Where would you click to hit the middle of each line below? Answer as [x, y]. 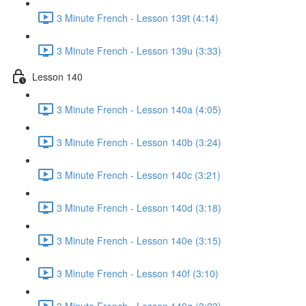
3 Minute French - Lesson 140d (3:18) [139, 207]
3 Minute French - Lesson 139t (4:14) [138, 17]
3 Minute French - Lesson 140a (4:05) [139, 109]
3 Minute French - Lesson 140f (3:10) [138, 273]
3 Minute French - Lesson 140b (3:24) [139, 142]
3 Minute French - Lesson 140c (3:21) [139, 175]
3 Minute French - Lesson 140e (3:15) [139, 240]
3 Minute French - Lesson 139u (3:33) [139, 50]
